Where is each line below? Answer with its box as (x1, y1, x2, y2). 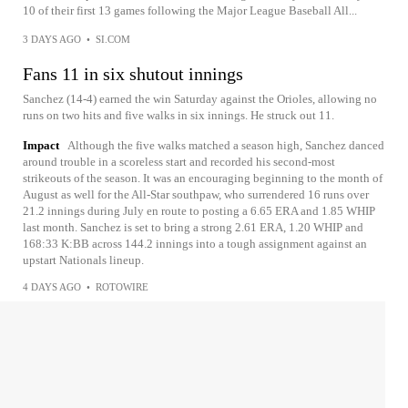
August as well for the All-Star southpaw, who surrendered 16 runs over (23, 187, 369, 201)
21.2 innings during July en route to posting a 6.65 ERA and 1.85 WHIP (23, 203, 375, 218)
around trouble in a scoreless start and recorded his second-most (23, 154, 335, 168)
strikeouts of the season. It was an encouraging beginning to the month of (23, 170, 382, 185)
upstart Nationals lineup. (23, 252, 144, 267)
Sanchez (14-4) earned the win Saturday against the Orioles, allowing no (23, 91, 377, 106)
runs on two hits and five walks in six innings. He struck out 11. (23, 107, 334, 122)
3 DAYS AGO (23, 33, 81, 45)
